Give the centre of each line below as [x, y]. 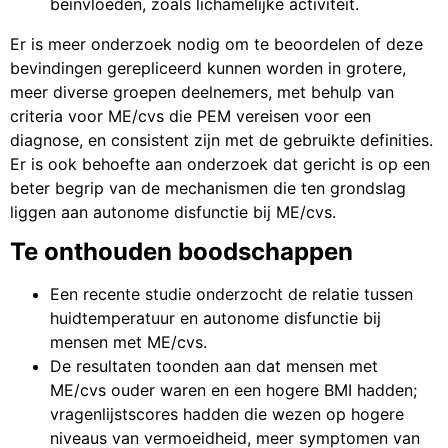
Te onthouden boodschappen [181, 252]
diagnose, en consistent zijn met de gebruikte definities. [221, 139]
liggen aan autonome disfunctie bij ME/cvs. [173, 211]
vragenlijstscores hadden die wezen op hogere [227, 414]
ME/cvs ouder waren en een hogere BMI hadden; [233, 390]
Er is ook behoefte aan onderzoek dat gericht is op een [220, 163]
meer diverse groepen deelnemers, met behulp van [202, 91]
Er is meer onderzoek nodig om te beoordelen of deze [216, 43]
